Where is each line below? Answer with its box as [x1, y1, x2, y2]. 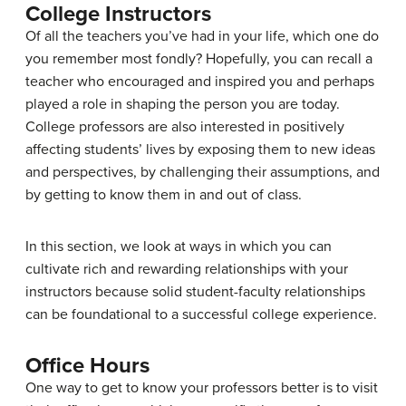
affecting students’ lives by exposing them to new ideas [25, 140, 375, 159]
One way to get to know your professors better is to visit [25, 378, 378, 397]
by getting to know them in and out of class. [25, 185, 302, 204]
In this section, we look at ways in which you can [25, 237, 332, 256]
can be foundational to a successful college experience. [25, 304, 377, 324]
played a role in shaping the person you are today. [25, 94, 340, 113]
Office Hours [25, 352, 150, 379]
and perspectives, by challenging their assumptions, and [25, 162, 380, 181]
